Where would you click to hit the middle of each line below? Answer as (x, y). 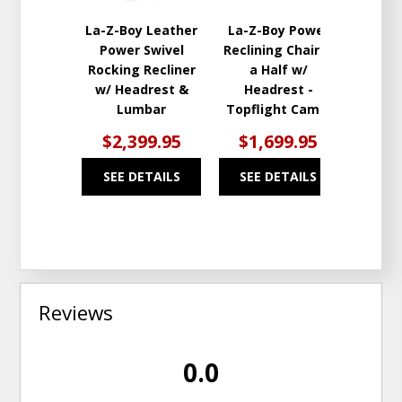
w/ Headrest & (141, 90)
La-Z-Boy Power (278, 31)
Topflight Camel (278, 109)
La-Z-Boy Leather (142, 31)
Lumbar (142, 109)
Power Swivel (141, 50)
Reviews (76, 313)
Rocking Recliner (141, 70)
